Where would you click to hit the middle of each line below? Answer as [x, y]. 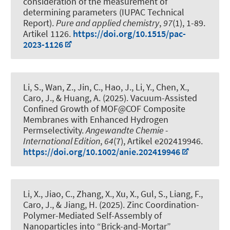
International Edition [62, 141]
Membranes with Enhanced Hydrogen [96, 119]
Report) [37, 23]
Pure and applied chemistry [108, 23]
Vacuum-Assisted [164, 98]
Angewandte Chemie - [127, 130]
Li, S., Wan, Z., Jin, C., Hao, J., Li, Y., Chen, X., [106, 87]
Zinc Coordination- [163, 204]
